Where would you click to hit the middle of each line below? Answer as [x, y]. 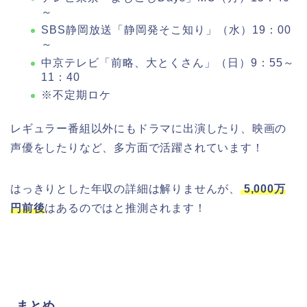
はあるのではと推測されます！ [125, 208]
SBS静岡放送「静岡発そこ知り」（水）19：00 [166, 30]
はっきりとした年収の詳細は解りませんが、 [125, 189]
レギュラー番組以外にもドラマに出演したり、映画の [149, 129]
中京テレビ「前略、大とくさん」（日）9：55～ [168, 62]
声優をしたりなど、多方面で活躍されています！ [137, 148]
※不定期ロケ [76, 95]
